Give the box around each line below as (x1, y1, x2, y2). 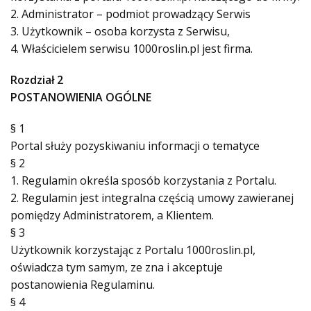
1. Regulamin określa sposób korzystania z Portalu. (10, 173, 276, 188)
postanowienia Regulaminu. (10, 277, 155, 292)
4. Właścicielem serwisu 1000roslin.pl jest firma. (10, 41, 253, 56)
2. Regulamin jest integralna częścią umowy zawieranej (10, 190, 294, 205)
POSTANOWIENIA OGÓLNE (10, 90, 151, 105)
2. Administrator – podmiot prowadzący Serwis (10, 6, 251, 22)
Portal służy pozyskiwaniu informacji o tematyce (10, 138, 260, 153)
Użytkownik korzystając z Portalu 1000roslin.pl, (10, 242, 255, 258)
